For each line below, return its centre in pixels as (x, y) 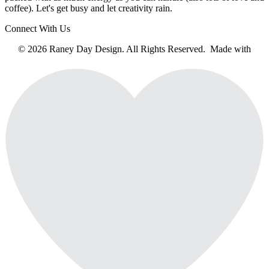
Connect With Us (38, 29)
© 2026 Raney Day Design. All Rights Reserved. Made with (134, 49)
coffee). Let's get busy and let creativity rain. (89, 8)
